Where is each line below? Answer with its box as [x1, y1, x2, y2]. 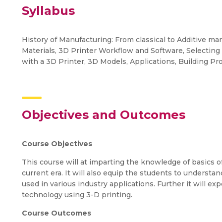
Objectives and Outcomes [22, 108, 185, 122]
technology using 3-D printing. [22, 190, 132, 199]
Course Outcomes [22, 209, 91, 218]
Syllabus [22, 3, 75, 18]
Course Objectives [22, 139, 92, 148]
